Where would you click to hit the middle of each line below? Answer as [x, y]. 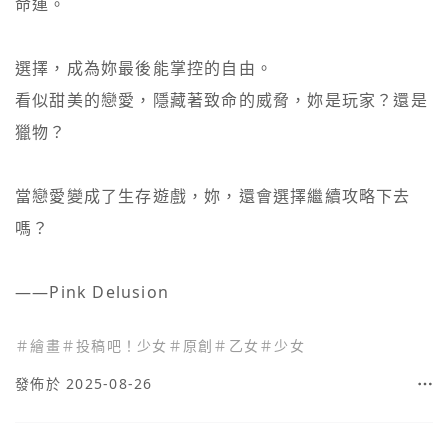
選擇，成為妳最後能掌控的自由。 [144, 68]
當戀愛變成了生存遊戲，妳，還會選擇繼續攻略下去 [213, 196]
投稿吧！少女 [122, 345]
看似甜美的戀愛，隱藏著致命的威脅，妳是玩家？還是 [221, 100]
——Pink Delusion [92, 292]
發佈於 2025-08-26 [84, 383]
